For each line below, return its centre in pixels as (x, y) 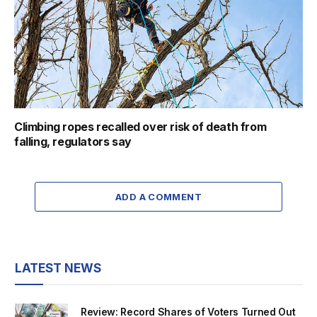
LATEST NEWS (58, 268)
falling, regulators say (73, 141)
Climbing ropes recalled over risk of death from (140, 126)
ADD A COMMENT (158, 196)
